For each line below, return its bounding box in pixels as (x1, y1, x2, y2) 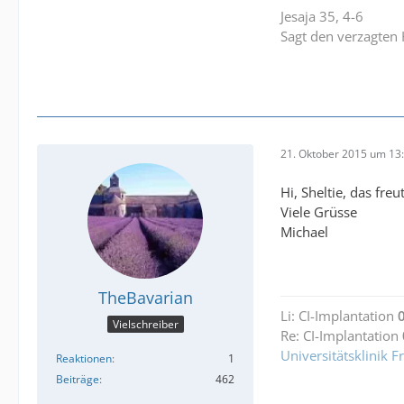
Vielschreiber (112, 317, 179, 333)
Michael (280, 222, 328, 241)
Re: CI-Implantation (280, 326, 402, 345)
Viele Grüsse (280, 202, 357, 221)
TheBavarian (97, 286, 193, 308)
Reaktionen (56, 351, 112, 367)
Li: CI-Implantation (280, 307, 398, 326)
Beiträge (56, 372, 99, 388)
